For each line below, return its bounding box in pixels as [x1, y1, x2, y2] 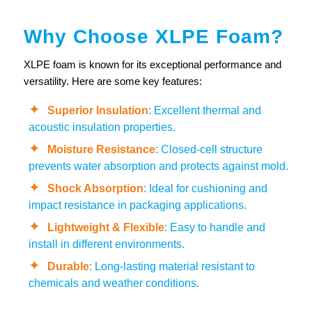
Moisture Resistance [47, 143, 155, 155]
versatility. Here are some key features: [23, 75, 202, 87]
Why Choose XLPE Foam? [23, 26, 283, 48]
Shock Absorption [47, 182, 143, 194]
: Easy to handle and [164, 221, 265, 233]
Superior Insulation [47, 104, 148, 116]
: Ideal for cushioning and [143, 182, 267, 194]
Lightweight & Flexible [47, 221, 164, 233]
